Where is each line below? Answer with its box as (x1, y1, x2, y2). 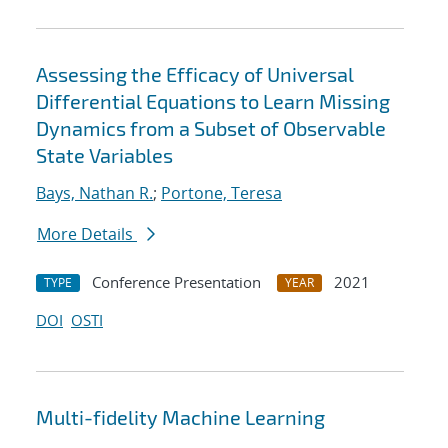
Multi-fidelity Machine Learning (36, 405, 325, 430)
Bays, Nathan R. (36, 182, 153, 205)
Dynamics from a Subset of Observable (36, 116, 386, 141)
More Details (37, 223, 137, 246)
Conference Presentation (92, 272, 261, 293)
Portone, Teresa (161, 182, 282, 205)
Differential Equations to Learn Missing (36, 89, 390, 114)
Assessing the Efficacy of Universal (36, 62, 354, 87)
